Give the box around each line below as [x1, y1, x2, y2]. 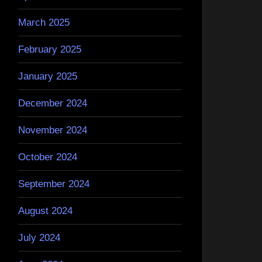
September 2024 [18, 178, 89, 189]
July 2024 [18, 232, 60, 243]
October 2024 [18, 151, 77, 163]
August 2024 [18, 205, 73, 216]
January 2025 [18, 70, 77, 82]
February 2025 [18, 43, 81, 55]
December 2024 [18, 97, 87, 109]
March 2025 [18, 16, 70, 28]
